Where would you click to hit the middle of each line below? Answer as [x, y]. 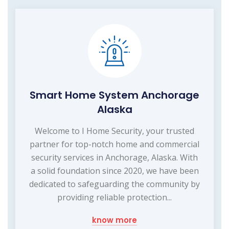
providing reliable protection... [114, 197]
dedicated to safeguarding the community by [114, 184]
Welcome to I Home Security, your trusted [114, 131]
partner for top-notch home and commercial [114, 144]
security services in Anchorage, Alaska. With [114, 157]
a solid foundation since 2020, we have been [114, 170]
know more [114, 220]
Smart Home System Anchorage [114, 95]
